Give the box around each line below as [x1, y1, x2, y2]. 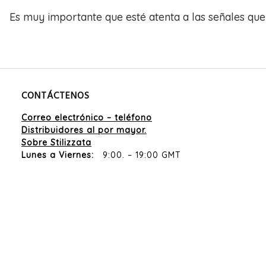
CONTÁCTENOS [21, 88, 90, 104]
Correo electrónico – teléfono [21, 112, 152, 123]
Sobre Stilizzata [21, 137, 91, 148]
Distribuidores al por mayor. [21, 125, 147, 135]
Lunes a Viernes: [21, 150, 97, 160]
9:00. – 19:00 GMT [97, 150, 181, 160]
